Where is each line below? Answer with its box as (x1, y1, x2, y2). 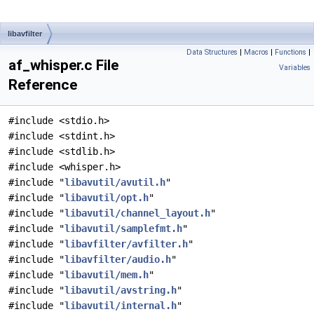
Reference (8, 76, 77, 93)
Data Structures (186, 48, 238, 57)
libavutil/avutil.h (64, 177, 165, 188)
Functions (275, 48, 306, 57)
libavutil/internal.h (64, 300, 177, 311)
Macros (244, 48, 268, 57)
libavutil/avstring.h (64, 285, 177, 296)
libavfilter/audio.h (64, 254, 171, 265)
